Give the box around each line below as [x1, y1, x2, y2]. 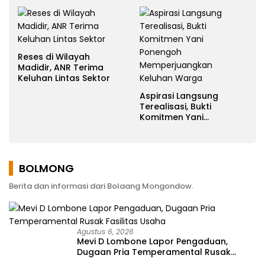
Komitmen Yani [140, 111, 203, 123]
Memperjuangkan [140, 132, 215, 144]
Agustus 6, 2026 [77, 226, 134, 237]
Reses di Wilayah [18, 50, 90, 63]
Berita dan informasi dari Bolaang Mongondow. [9, 180, 193, 192]
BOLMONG [19, 160, 74, 176]
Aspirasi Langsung [140, 89, 218, 102]
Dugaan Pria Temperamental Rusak [77, 245, 231, 258]
